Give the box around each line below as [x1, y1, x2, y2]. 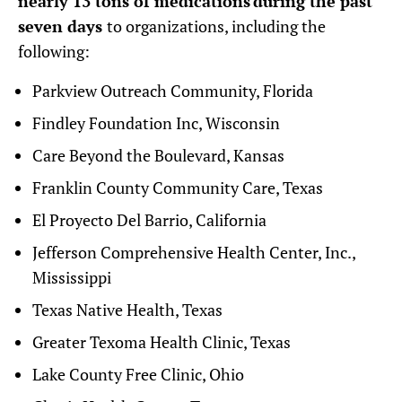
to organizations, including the [107, 15, 326, 38]
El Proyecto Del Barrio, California [32, 209, 267, 232]
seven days [18, 15, 107, 38]
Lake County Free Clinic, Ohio [32, 363, 244, 386]
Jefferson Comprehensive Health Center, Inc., [32, 241, 355, 264]
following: [18, 40, 90, 63]
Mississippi [32, 267, 111, 289]
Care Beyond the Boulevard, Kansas [32, 144, 284, 167]
